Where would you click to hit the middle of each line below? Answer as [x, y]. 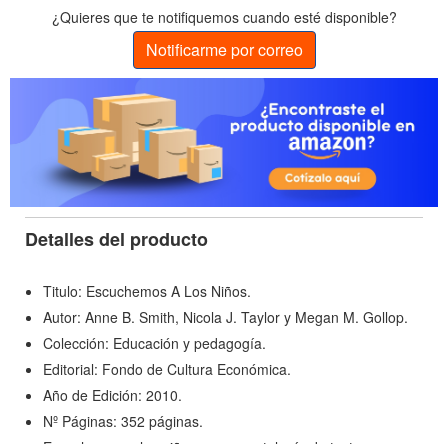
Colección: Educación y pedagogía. [154, 342]
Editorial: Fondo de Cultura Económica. [167, 368]
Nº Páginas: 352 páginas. [123, 420]
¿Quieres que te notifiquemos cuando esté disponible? [224, 17]
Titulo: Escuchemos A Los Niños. [147, 290]
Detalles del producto [116, 238]
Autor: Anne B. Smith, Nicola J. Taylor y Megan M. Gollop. [225, 316]
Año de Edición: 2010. [112, 394]
